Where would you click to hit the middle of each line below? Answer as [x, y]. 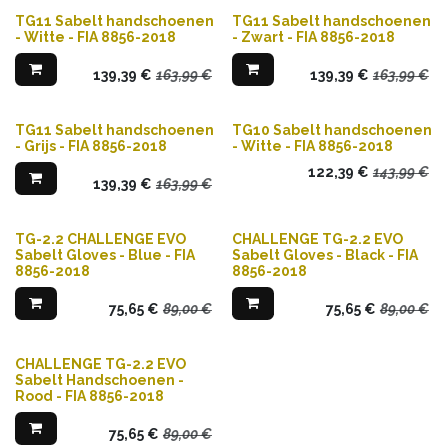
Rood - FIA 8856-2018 [89, 395]
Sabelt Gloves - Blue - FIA [105, 254]
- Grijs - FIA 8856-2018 [91, 145]
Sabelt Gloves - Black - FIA [324, 254]
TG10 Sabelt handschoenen [331, 129]
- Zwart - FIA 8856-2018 [313, 36]
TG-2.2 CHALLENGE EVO [100, 238]
